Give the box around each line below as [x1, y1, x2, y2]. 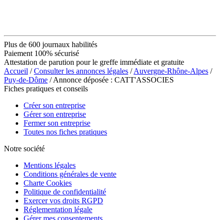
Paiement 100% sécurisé [4, 49, 79, 57]
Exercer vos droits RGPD [24, 196, 103, 205]
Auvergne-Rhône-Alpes [134, 66, 208, 75]
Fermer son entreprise [24, 118, 90, 127]
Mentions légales [24, 161, 76, 169]
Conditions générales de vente [24, 169, 116, 178]
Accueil [4, 66, 28, 75]
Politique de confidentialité [24, 187, 106, 196]
